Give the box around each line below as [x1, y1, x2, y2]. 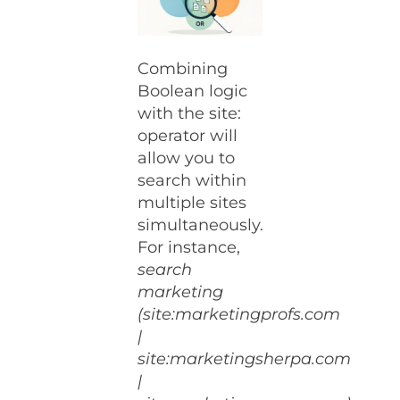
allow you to [137, 148, 236, 169]
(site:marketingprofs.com [137, 304, 341, 325]
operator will [137, 126, 238, 146]
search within [137, 171, 247, 191]
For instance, [137, 237, 241, 258]
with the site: [137, 104, 242, 124]
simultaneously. [137, 215, 264, 236]
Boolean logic [137, 81, 248, 102]
